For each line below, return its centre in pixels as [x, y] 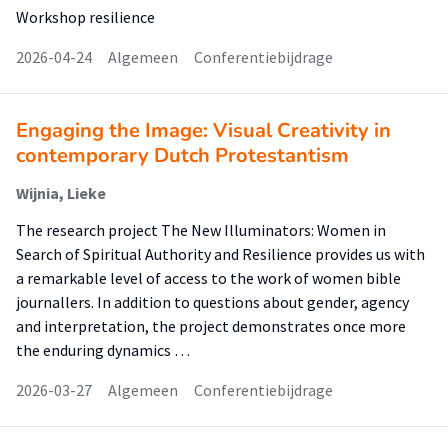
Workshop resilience [85, 17]
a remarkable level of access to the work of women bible [208, 278]
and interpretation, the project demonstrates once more [211, 326]
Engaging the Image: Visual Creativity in [203, 130]
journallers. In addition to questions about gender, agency [212, 302]
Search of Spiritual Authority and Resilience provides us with [220, 254]
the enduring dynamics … [103, 350]
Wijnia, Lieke [61, 193]
